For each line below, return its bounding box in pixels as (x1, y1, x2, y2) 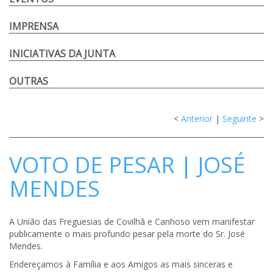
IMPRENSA (9, 19, 58, 33)
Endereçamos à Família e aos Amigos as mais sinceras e (9, 258, 233, 270)
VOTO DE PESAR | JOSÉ (9, 150, 246, 180)
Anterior (181, 113, 213, 124)
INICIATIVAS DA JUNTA (9, 47, 115, 60)
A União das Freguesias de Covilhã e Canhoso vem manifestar (9, 216, 255, 227)
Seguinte (222, 113, 257, 124)
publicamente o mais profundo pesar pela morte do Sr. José (9, 228, 245, 239)
